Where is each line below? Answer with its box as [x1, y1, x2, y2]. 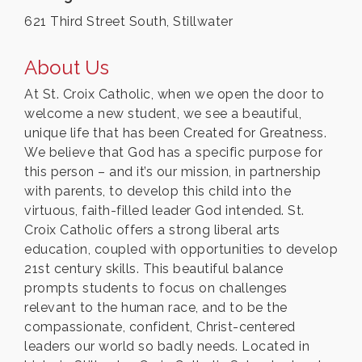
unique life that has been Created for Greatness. [24, 125, 326, 141]
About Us [24, 56, 109, 80]
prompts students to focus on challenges [24, 280, 288, 297]
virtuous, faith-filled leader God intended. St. [24, 203, 305, 219]
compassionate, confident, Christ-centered [24, 319, 296, 335]
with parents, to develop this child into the [24, 183, 291, 200]
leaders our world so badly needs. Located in [24, 339, 309, 355]
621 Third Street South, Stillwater [24, 14, 233, 30]
